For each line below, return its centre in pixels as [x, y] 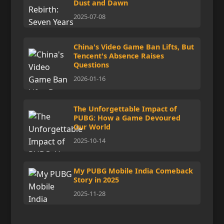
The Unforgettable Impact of [125, 109]
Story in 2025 [96, 180]
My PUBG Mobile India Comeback [133, 171]
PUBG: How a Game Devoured [127, 118]
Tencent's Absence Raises [119, 56]
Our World [92, 127]
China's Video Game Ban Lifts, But [134, 47]
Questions [91, 65]
